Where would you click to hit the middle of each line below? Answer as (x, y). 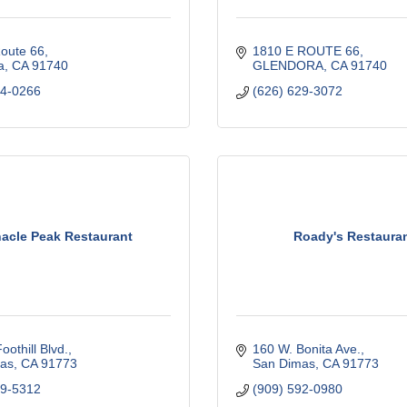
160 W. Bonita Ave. (306, 349)
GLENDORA (288, 65)
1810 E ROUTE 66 (306, 51)
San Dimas (283, 363)
